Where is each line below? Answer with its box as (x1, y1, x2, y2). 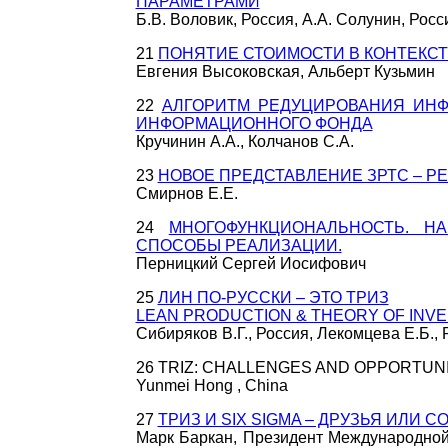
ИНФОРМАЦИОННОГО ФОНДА (135, 115, 373, 132)
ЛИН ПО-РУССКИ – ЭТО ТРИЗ (157, 289, 389, 306)
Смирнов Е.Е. (135, 185, 238, 202)
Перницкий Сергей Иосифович (135, 255, 366, 272)
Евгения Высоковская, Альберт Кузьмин (135, 63, 435, 80)
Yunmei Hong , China (135, 377, 288, 394)
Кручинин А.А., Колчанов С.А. (135, 133, 354, 150)
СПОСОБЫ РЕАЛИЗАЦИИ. (135, 237, 342, 254)
